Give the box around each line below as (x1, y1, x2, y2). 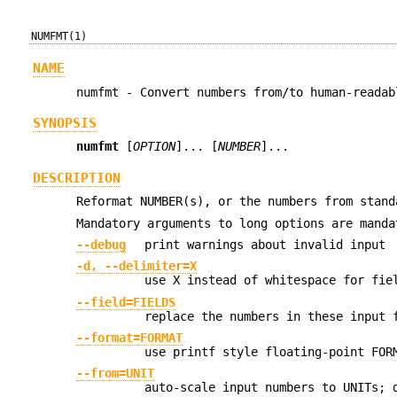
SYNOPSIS (32, 115, 97, 132)
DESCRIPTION (32, 169, 121, 186)
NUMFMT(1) (31, 30, 88, 43)
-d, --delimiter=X (76, 259, 198, 274)
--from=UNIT (76, 366, 155, 381)
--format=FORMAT (76, 331, 183, 346)
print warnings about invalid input (144, 237, 386, 252)
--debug (76, 237, 127, 252)
